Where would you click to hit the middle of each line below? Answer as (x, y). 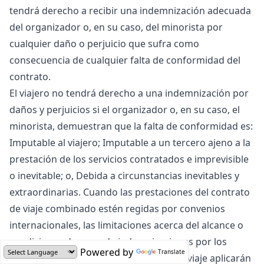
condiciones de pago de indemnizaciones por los (118, 242)
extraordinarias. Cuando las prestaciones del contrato (130, 192)
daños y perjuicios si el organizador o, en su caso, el (125, 110)
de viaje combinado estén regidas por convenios (117, 209)
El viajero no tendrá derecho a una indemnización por (129, 93)
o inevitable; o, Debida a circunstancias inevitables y (124, 176)
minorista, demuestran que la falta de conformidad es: (131, 126)
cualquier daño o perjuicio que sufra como (104, 44)
